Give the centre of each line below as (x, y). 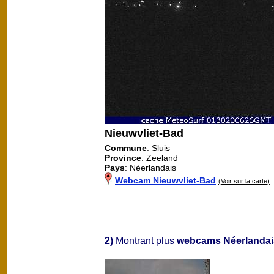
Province (123, 157)
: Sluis (158, 148)
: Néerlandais (150, 167)
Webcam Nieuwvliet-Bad (165, 180)
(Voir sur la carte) (244, 181)
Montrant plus (145, 240)
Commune (126, 148)
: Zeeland (160, 157)
